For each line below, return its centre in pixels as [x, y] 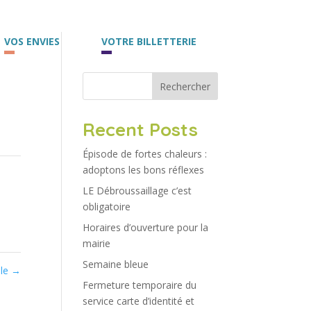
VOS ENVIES [32, 41]
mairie [97, 243]
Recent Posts [141, 129]
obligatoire [107, 207]
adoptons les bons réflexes [144, 170]
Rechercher [185, 86]
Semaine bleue [116, 264]
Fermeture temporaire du [140, 285]
